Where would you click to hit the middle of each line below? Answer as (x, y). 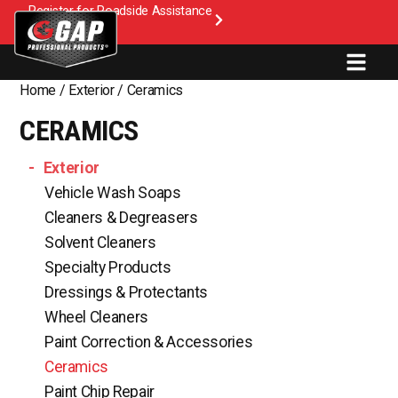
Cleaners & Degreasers (121, 218)
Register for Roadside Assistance (120, 11)
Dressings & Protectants (126, 292)
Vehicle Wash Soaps (112, 193)
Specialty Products (107, 267)
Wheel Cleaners (96, 317)
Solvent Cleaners (100, 243)
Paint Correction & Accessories (148, 342)
